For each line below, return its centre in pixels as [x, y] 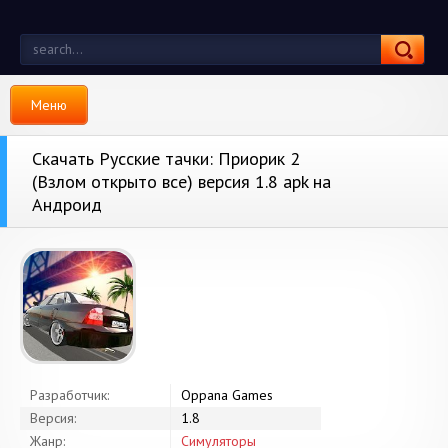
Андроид [67, 204]
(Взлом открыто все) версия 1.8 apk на [181, 181]
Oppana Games [227, 395]
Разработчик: [69, 395]
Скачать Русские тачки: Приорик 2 [166, 158]
